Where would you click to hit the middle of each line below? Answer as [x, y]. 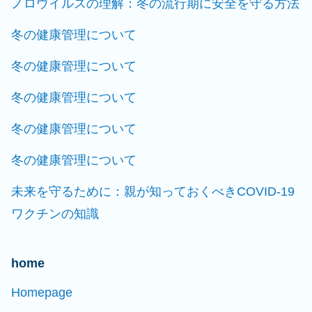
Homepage [42, 292]
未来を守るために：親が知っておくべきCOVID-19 [153, 192]
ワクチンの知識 [55, 214]
